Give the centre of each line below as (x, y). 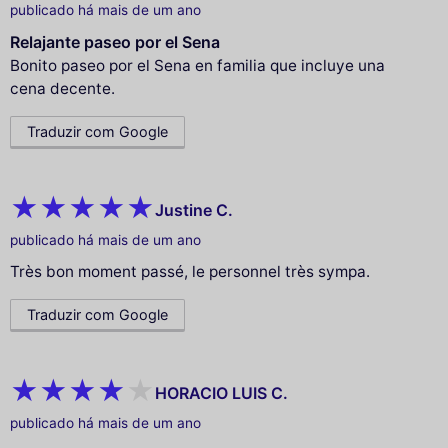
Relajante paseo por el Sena (115, 42)
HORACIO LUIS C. (221, 392)
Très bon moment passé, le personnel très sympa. (190, 272)
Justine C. (194, 209)
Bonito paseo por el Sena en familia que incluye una (197, 66)
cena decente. (62, 89)
